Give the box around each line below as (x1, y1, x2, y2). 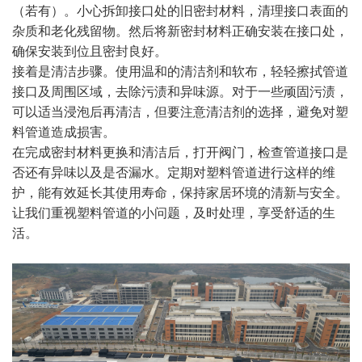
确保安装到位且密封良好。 (12, 44, 167, 60)
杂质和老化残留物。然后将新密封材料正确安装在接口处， (12, 23, 348, 40)
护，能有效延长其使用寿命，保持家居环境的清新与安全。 (12, 185, 348, 201)
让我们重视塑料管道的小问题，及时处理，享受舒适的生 (12, 205, 335, 221)
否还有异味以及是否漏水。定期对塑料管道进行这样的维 (12, 165, 335, 181)
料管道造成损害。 (12, 124, 116, 141)
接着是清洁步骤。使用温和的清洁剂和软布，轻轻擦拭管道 (12, 64, 348, 80)
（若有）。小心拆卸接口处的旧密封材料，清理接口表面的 (12, 3, 348, 19)
